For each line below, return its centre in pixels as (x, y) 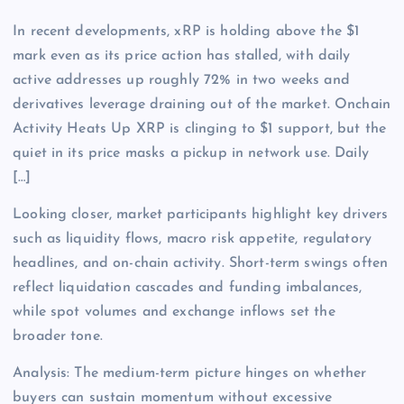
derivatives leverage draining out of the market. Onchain (202, 105)
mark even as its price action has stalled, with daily (182, 56)
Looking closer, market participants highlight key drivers (201, 215)
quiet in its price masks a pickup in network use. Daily (191, 154)
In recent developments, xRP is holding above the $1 (186, 32)
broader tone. (58, 337)
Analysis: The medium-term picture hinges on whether (190, 374)
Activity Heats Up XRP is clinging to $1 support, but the (199, 129)
